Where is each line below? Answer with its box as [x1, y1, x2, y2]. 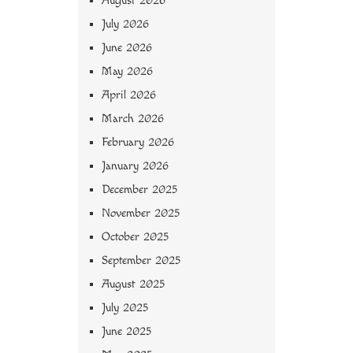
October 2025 [102, 230, 169, 244]
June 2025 [102, 325, 151, 339]
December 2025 [102, 183, 177, 197]
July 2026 [102, 17, 149, 32]
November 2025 [102, 206, 180, 221]
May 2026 [102, 65, 153, 79]
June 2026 [102, 41, 152, 55]
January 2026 [102, 159, 169, 173]
